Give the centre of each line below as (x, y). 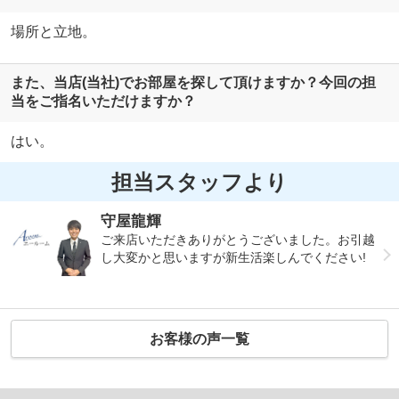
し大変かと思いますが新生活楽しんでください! (234, 258)
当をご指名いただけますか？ (103, 102)
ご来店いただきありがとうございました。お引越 (238, 240)
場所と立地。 (53, 31)
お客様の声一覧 (199, 338)
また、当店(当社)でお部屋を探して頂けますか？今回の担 (193, 83)
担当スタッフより (199, 182)
